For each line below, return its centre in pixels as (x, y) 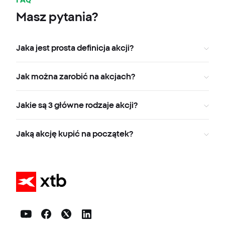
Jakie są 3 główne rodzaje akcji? (77, 105)
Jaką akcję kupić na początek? (75, 134)
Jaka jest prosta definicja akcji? (75, 48)
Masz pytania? (57, 17)
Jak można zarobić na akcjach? (76, 77)
